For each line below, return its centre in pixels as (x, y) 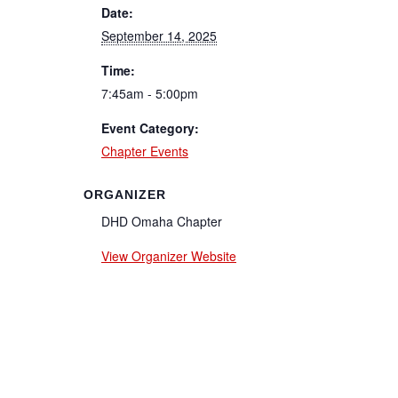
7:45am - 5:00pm (150, 93)
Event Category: (150, 127)
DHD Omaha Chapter (162, 221)
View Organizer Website (169, 255)
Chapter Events (145, 151)
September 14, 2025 (159, 35)
